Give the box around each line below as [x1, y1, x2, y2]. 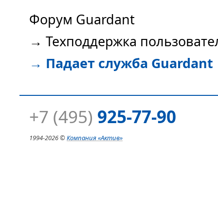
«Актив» [98, 133, 123, 143]
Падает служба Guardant [46, 54, 213, 73]
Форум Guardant [29, 10, 135, 29]
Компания [67, 133, 96, 143]
